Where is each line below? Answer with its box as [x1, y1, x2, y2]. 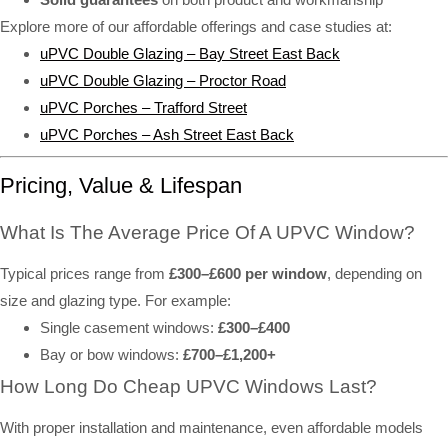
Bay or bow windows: [40, 345, 183, 363]
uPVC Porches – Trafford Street [40, 99, 247, 117]
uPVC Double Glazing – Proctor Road [40, 72, 286, 90]
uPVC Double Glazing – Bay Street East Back [40, 45, 340, 63]
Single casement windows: [40, 318, 218, 336]
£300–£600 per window [169, 264, 327, 282]
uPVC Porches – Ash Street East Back [40, 126, 294, 144]
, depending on [327, 264, 422, 282]
